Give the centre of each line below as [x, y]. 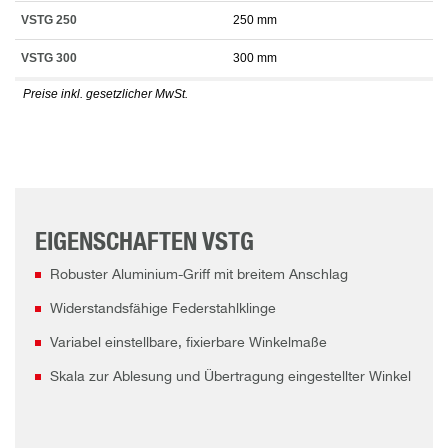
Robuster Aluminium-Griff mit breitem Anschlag [199, 275]
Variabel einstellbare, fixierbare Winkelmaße [188, 343]
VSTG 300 [49, 58]
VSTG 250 [49, 20]
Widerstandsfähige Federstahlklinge [163, 309]
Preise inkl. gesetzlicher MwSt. [105, 94]
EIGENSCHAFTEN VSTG [144, 243]
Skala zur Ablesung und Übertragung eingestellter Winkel [230, 377]
